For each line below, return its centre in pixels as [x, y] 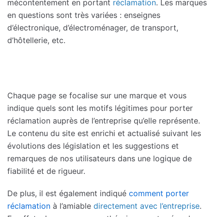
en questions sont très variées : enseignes [84, 15]
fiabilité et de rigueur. [46, 171]
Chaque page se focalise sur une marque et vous [97, 95]
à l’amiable [72, 206]
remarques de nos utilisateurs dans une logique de [100, 158]
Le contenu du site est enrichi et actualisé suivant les [104, 133]
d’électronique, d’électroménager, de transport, [93, 27]
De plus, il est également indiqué [68, 193]
